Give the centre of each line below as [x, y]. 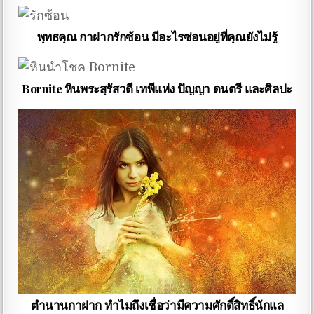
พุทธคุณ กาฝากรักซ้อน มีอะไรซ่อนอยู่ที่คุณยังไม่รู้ [157, 36]
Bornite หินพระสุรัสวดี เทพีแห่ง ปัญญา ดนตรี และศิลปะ [157, 88]
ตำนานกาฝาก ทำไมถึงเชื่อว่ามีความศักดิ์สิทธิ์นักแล [157, 305]
